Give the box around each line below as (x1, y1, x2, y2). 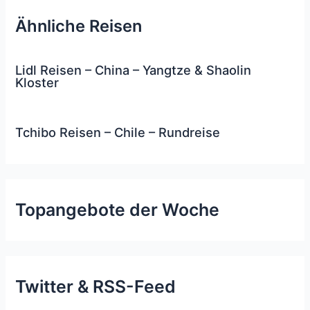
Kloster (15, 75, 60, 91)
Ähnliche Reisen (15, 15, 143, 36)
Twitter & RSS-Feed (15, 276, 176, 298)
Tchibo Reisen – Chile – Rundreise (15, 125, 221, 140)
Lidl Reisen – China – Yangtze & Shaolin (15, 62, 252, 78)
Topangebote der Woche (15, 199, 220, 220)
